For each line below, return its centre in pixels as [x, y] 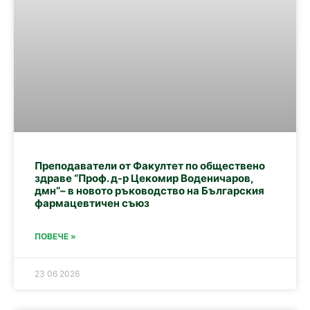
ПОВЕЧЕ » [55, 236]
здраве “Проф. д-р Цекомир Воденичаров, [144, 178]
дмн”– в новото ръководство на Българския [149, 190]
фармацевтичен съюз [92, 203]
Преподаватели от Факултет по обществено [150, 165]
